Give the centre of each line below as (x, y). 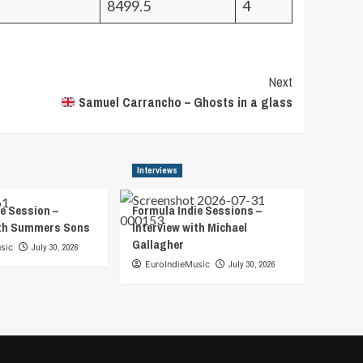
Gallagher (158, 245)
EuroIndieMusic (177, 265)
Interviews (157, 171)
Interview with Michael (190, 228)
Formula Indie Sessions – (197, 211)
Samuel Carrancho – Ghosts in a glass (184, 102)
